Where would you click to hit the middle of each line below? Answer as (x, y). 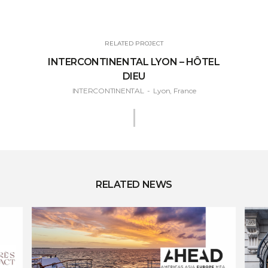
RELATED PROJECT (134, 43)
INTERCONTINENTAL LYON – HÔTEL (134, 62)
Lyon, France (175, 90)
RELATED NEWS (134, 184)
